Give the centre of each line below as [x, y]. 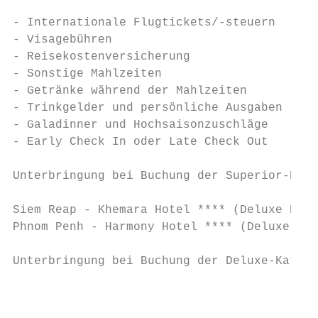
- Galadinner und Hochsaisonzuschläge [141, 125]
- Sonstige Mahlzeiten [87, 74]
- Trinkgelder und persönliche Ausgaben [148, 108]
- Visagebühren [62, 40]
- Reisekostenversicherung [102, 57]
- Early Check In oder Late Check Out [141, 142]
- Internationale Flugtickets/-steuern [144, 23]
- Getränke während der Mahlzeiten [130, 91]
